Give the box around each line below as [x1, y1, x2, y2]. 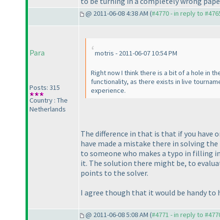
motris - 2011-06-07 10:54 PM [95, 49, 177, 58]
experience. [91, 86, 126, 95]
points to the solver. [81, 167, 148, 178]
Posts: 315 [29, 83, 60, 92]
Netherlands [29, 105, 66, 114]
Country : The [29, 96, 68, 105]
